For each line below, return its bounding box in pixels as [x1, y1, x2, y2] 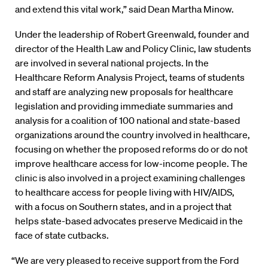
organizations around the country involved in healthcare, [15, 129, 250, 141]
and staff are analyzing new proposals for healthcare [15, 86, 233, 98]
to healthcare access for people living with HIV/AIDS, [15, 186, 234, 198]
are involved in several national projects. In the [15, 57, 209, 69]
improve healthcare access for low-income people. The [15, 157, 248, 169]
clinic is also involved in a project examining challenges [15, 172, 245, 184]
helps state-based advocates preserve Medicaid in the [15, 215, 243, 227]
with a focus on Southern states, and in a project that [15, 200, 232, 212]
